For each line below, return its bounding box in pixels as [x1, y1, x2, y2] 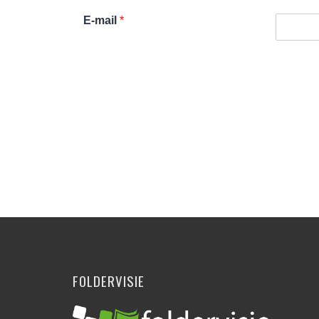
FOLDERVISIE [73, 270, 145, 291]
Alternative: [73, 159, 125, 172]
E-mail [83, 14, 120, 26]
